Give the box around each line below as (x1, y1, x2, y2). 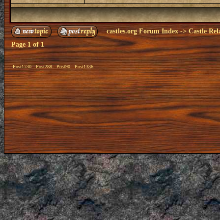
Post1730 (13, 64, 31, 69)
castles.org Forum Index (107, 27, 178, 35)
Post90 (56, 64, 70, 69)
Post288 (36, 64, 52, 69)
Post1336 (75, 64, 93, 69)
